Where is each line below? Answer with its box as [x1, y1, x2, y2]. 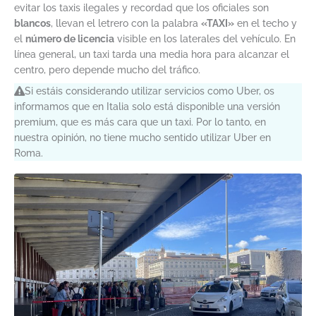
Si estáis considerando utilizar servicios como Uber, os [25, 85, 274, 97]
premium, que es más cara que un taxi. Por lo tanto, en [14, 116, 266, 128]
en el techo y [234, 18, 297, 30]
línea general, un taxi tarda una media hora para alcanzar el [14, 49, 289, 61]
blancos [14, 18, 51, 30]
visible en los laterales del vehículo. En [114, 33, 296, 45]
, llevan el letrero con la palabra [51, 18, 201, 30]
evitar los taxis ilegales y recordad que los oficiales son [14, 2, 269, 14]
